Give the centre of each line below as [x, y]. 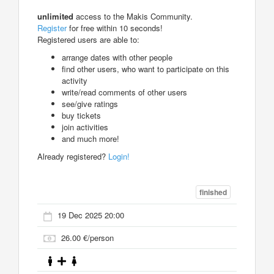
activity [75, 80]
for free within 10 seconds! [115, 28]
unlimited [55, 16]
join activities [85, 127]
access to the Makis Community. [133, 16]
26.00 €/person [87, 237]
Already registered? [73, 156]
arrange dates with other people [117, 57]
